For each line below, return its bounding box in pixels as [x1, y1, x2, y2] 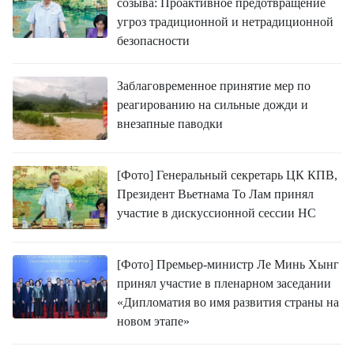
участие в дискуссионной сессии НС [117, 206, 316, 220]
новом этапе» [117, 314, 190, 328]
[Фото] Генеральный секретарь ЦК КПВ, [117, 168, 337, 182]
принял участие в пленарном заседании [117, 277, 331, 290]
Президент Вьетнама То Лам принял [117, 187, 314, 201]
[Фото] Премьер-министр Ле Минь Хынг [117, 258, 339, 271]
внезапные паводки [117, 117, 223, 130]
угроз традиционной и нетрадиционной [117, 15, 333, 28]
